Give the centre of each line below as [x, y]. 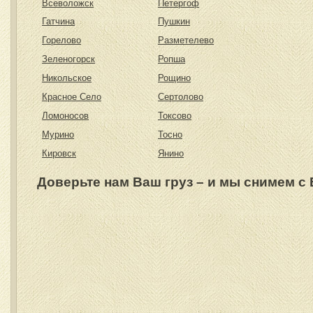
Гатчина [58, 21]
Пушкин [174, 21]
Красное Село [72, 97]
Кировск [59, 153]
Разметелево [186, 40]
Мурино [58, 134]
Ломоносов [65, 116]
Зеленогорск [68, 59]
